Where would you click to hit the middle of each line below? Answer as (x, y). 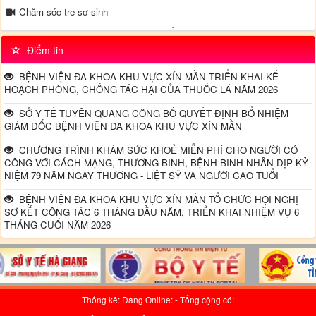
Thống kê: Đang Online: (128, 300)
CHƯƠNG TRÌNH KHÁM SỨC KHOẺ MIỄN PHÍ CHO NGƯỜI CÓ (156, 150)
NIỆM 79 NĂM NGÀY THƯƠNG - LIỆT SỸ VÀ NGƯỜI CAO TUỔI (142, 176)
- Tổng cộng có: (205, 300)
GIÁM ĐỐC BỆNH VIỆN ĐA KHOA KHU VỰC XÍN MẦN (123, 126)
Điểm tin (42, 50)
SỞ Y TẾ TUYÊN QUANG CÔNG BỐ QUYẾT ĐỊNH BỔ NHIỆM (151, 114)
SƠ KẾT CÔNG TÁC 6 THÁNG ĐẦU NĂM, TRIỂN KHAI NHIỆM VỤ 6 (152, 212)
